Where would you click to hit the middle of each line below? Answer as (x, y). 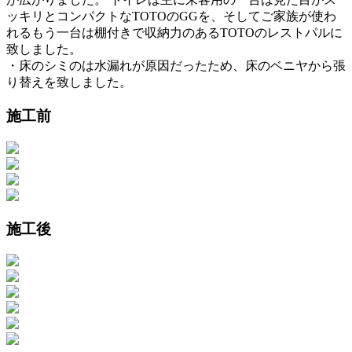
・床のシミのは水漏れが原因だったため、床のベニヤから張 (176, 66)
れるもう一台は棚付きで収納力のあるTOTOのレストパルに (174, 33)
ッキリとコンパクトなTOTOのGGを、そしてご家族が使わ (171, 16)
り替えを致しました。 (69, 82)
